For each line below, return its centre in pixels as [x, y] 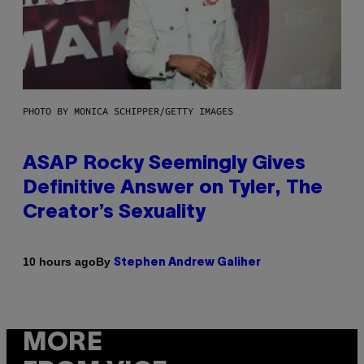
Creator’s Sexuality [114, 212]
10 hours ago [59, 262]
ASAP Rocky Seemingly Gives [164, 164]
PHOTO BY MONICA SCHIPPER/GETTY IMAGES [128, 110]
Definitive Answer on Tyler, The [173, 188]
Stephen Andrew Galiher [187, 262]
